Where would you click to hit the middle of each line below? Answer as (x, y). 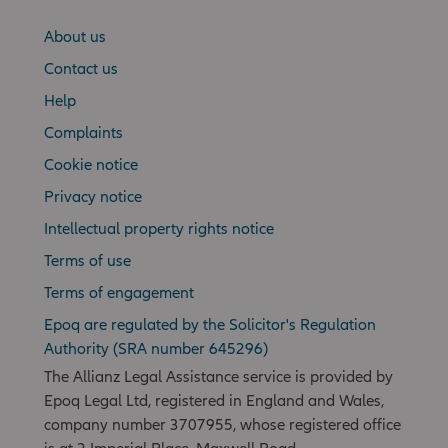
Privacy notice (93, 195)
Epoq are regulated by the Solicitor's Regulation (210, 323)
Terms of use (87, 259)
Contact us (81, 67)
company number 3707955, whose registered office (222, 423)
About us (75, 35)
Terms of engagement (119, 291)
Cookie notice (91, 163)
